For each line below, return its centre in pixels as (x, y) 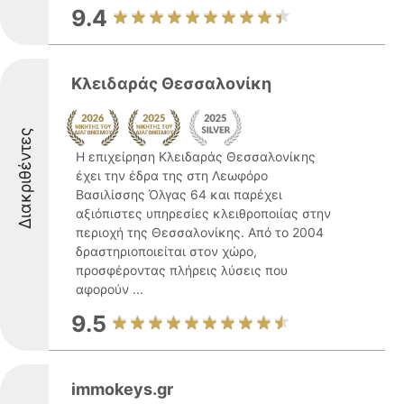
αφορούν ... (110, 289)
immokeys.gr (122, 389)
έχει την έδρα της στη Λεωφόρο (172, 175)
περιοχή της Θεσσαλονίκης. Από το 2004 (200, 232)
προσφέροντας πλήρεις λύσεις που (182, 270)
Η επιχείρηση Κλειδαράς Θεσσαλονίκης (196, 156)
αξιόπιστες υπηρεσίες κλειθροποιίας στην (203, 213)
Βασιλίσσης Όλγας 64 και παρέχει (179, 194)
